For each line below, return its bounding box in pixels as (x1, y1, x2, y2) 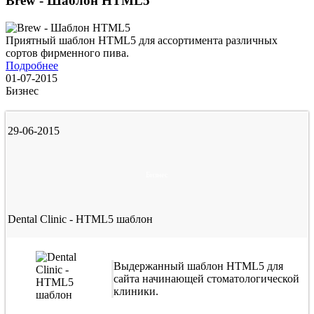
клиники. (114, 285, 158, 297)
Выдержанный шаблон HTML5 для (114, 259, 283, 272)
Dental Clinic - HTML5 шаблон (8, 212, 153, 225)
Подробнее (6, 59, 58, 71)
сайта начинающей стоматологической (114, 272, 299, 285)
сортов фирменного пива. (6, 46, 129, 59)
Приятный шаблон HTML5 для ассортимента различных (6, 34, 278, 46)
